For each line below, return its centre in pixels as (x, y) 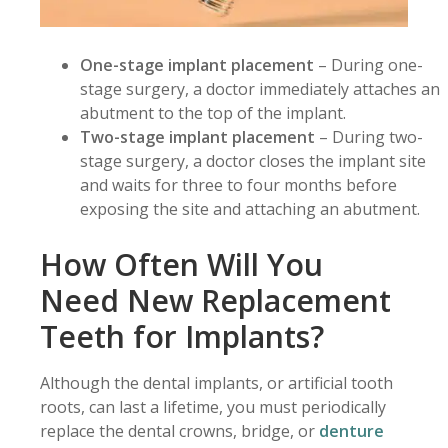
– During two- (369, 136)
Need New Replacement (215, 300)
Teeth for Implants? (182, 336)
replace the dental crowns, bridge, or (179, 430)
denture (351, 430)
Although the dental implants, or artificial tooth (216, 382)
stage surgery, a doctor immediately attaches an (260, 88)
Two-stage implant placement (197, 136)
